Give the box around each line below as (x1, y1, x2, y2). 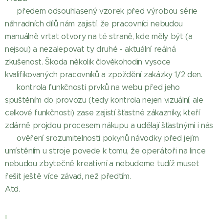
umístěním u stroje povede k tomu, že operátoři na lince (5, 146, 206, 155)
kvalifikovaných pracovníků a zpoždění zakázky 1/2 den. (5, 70, 202, 79)
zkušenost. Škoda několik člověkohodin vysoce (5, 57, 171, 66)
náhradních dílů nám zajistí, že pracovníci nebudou (5, 19, 183, 28)
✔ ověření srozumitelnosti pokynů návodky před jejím (5, 133, 199, 143)
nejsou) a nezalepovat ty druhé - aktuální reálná (5, 44, 176, 54)
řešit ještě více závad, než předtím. (5, 172, 131, 181)
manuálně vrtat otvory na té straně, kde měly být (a (5, 32, 193, 41)
